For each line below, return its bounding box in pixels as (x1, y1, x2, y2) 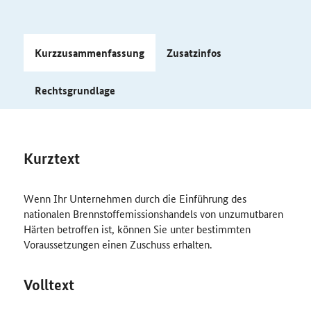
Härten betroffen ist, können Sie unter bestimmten (23, 221, 251, 236)
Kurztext (23, 149, 80, 167)
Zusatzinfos (166, 45, 224, 60)
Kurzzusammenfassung (34, 45, 144, 60)
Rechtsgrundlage (34, 83, 115, 98)
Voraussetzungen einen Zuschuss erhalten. (23, 237, 212, 251)
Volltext (23, 276, 74, 294)
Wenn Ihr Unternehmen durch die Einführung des (23, 191, 246, 205)
